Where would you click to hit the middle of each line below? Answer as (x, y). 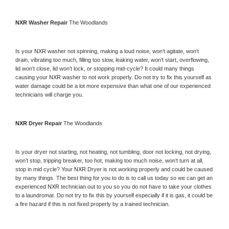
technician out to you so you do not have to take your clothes (136, 186)
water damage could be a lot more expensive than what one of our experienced (113, 86)
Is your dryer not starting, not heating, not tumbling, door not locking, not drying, (113, 152)
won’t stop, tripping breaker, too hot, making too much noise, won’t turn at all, (109, 160)
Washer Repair (49, 22)
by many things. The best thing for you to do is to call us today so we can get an (114, 178)
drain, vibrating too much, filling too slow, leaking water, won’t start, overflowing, (112, 60)
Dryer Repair (46, 123)
